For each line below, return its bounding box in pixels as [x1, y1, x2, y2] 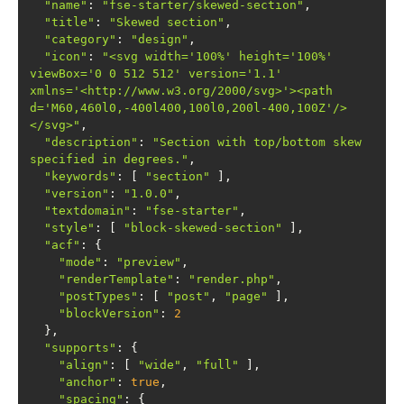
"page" [225, 289, 268, 303]
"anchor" [59, 375, 116, 389]
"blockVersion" [59, 307, 160, 320]
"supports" [44, 341, 116, 354]
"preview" [116, 255, 181, 269]
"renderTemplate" [59, 272, 174, 286]
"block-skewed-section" [124, 221, 282, 234]
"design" [131, 32, 188, 46]
